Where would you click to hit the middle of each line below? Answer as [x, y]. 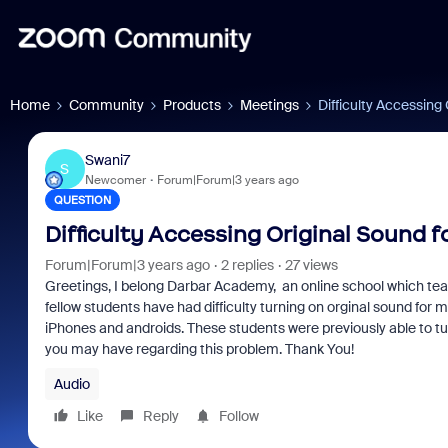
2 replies [247, 265]
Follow [238, 416]
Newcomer [115, 179]
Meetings [269, 105]
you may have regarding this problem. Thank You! [199, 349]
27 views [311, 265]
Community [106, 105]
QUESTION [82, 200]
